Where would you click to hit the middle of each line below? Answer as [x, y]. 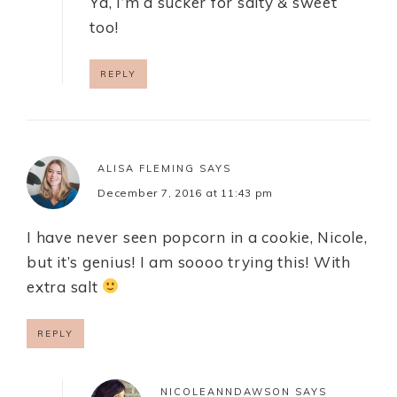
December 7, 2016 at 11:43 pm [185, 192]
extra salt [65, 286]
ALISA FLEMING [146, 168]
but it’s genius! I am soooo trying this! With [189, 261]
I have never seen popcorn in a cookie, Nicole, [197, 237]
